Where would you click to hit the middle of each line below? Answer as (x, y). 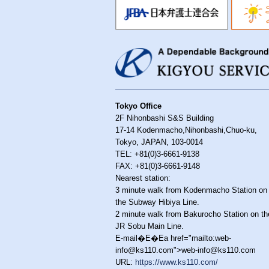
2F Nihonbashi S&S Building (165, 118)
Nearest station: (143, 178)
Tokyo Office (138, 106)
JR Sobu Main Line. (150, 226)
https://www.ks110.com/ (177, 262)
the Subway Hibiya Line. (157, 202)
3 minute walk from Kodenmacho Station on (191, 190)
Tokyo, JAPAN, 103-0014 (159, 142)
